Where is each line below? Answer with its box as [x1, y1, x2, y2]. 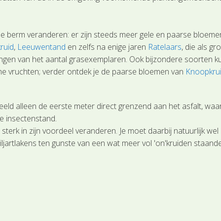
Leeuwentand [17, 41, 66, 53]
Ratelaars [148, 41, 182, 53]
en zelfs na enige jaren [66, 41, 148, 53]
